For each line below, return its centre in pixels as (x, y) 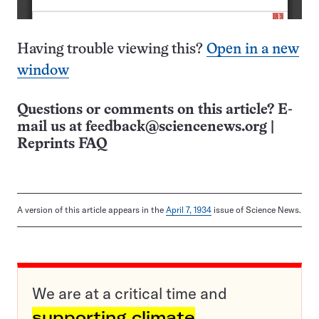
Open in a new (253, 50)
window (43, 71)
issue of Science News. (256, 210)
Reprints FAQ (62, 145)
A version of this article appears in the (91, 210)
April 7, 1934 (189, 210)
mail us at (51, 127)
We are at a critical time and (130, 294)
